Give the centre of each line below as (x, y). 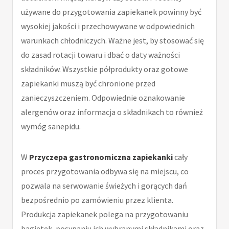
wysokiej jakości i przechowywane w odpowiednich (108, 26)
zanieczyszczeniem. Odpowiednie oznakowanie (103, 97)
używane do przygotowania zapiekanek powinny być (111, 12)
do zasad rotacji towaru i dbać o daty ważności (100, 54)
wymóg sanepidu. (51, 126)
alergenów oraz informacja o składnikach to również (112, 112)
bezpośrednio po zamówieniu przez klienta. (97, 200)
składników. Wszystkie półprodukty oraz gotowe (105, 69)
